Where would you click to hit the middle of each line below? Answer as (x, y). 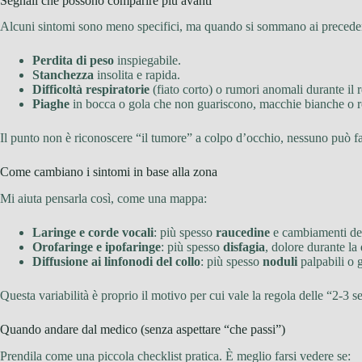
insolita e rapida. (137, 75)
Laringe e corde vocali (93, 233)
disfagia (244, 247)
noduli (280, 262)
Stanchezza (63, 75)
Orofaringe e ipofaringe (97, 247)
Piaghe (51, 104)
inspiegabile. (147, 61)
